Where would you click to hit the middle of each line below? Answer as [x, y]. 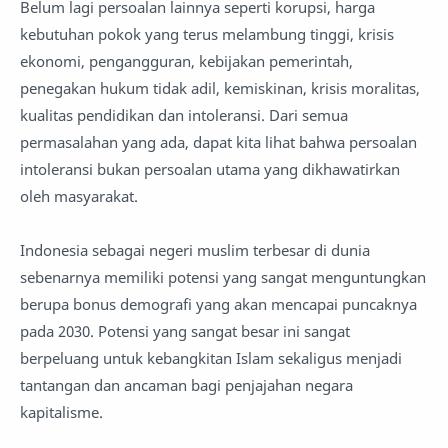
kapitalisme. [63, 412]
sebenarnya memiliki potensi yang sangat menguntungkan [223, 277]
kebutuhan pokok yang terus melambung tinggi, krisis [207, 34]
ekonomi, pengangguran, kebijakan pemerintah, [186, 61]
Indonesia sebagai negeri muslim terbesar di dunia [195, 250]
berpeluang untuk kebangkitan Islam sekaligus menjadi [211, 358]
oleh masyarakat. [81, 196]
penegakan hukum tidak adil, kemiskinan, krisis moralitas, [220, 88]
